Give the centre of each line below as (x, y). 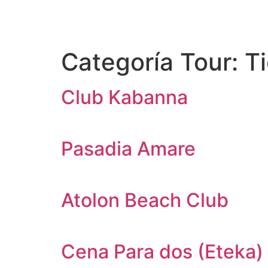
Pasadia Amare (128, 149)
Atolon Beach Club (145, 200)
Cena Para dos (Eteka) (162, 252)
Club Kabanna (124, 97)
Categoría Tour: (153, 62)
